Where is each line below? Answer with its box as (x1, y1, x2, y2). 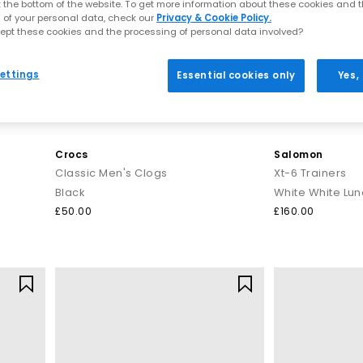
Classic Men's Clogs (55, 164, 168, 181)
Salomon (274, 147, 323, 161)
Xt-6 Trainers (274, 164, 347, 181)
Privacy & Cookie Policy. (156, 11, 271, 24)
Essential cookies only (177, 68, 296, 82)
